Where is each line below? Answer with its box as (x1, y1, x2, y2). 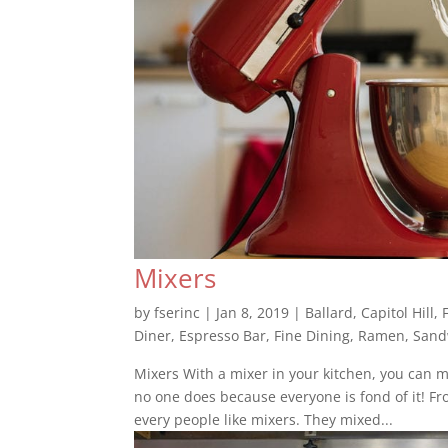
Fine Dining (274, 326, 351, 346)
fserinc (154, 303, 201, 323)
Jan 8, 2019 (216, 303, 290, 323)
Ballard (305, 303, 354, 323)
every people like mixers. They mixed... (134, 410, 394, 430)
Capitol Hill (361, 303, 435, 323)
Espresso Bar (179, 326, 267, 346)
